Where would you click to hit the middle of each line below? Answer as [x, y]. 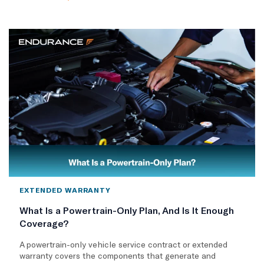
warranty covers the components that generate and [118, 255]
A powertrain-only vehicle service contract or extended [123, 244]
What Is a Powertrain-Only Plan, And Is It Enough [127, 210]
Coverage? [44, 223]
